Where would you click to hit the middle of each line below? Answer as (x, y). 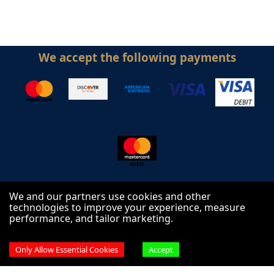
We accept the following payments (137, 57)
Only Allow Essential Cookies (67, 250)
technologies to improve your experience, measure (127, 207)
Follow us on (137, 224)
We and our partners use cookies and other (110, 196)
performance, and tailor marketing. (91, 218)
